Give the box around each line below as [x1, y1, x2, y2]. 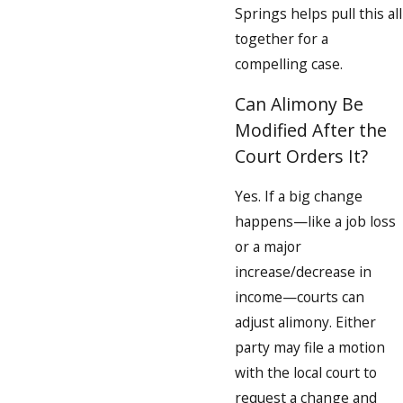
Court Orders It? [235, 143, 368, 168]
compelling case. [235, 54, 343, 75]
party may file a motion [235, 336, 385, 357]
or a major [235, 236, 301, 256]
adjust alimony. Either [235, 311, 376, 332]
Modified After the [235, 117, 387, 142]
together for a [235, 29, 328, 49]
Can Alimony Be [235, 91, 363, 116]
